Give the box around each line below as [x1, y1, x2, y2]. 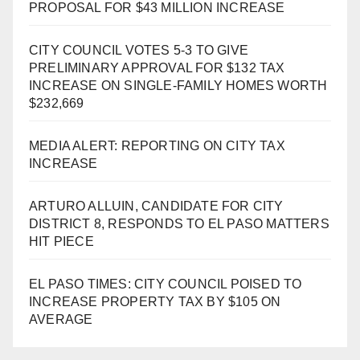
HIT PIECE [29, 235, 94, 249]
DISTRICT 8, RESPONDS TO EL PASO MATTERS [29, 217, 329, 231]
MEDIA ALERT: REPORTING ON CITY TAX [29, 139, 285, 153]
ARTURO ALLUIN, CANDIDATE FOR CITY [29, 199, 284, 214]
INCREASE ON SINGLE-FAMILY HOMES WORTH [29, 79, 328, 93]
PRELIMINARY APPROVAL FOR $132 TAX [29, 61, 285, 76]
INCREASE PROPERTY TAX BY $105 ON [29, 295, 281, 309]
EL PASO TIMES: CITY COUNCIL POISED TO [29, 277, 302, 292]
